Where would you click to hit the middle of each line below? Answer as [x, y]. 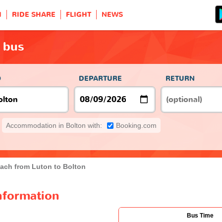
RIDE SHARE [34, 15]
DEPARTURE [100, 78]
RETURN [180, 78]
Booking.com [136, 125]
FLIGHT [79, 15]
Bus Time [200, 215]
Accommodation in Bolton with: [54, 125]
